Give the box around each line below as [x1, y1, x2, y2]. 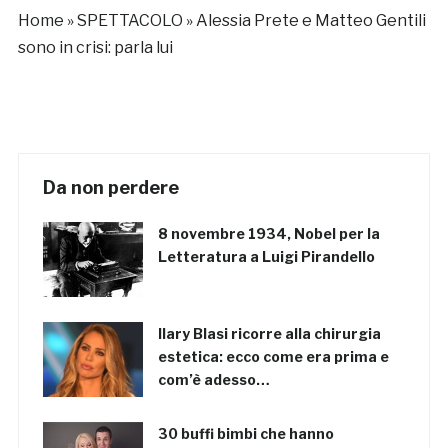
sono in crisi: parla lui [17, 38, 173, 58]
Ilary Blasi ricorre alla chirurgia [157, 325, 381, 343]
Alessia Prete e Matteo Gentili [195, 11, 426, 31]
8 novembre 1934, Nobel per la [157, 225, 380, 243]
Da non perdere [42, 177, 179, 199]
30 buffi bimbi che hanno [157, 425, 334, 443]
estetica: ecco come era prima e [157, 348, 389, 366]
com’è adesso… [157, 371, 270, 389]
